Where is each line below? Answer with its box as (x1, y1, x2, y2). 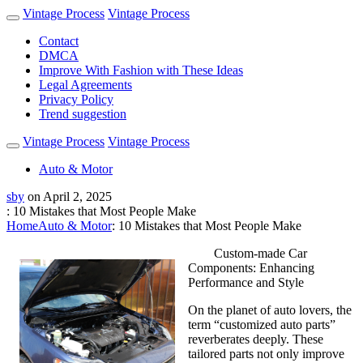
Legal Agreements (39, 78, 132, 92)
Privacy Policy (39, 92, 113, 106)
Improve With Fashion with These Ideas (39, 63, 243, 77)
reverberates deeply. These (188, 332, 323, 346)
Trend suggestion (39, 107, 126, 121)
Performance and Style (188, 275, 304, 289)
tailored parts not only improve (188, 347, 344, 361)
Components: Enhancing (188, 261, 314, 275)
